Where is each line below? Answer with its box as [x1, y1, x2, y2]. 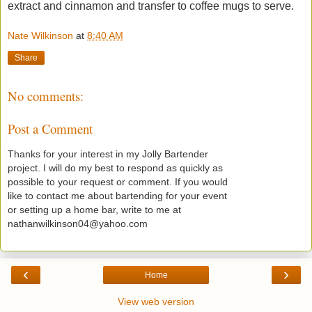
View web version [118, 296, 194, 308]
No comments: [8, 87, 84, 105]
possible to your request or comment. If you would [8, 176, 228, 188]
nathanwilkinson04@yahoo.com [8, 218, 148, 230]
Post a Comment [8, 119, 93, 137]
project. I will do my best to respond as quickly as [8, 162, 223, 174]
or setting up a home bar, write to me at [8, 204, 181, 216]
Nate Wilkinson [8, 30, 73, 42]
